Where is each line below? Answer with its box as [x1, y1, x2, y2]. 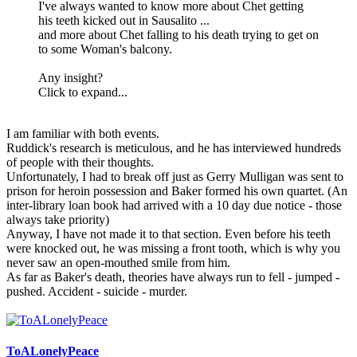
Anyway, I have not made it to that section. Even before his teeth [6, 226, 331, 241]
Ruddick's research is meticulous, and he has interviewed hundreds [6, 140, 341, 155]
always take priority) [6, 212, 109, 226]
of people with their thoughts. [6, 155, 154, 169]
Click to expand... [38, 84, 127, 99]
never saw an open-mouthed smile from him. [6, 255, 230, 269]
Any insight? [38, 70, 103, 84]
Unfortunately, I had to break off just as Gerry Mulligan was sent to [6, 169, 343, 183]
